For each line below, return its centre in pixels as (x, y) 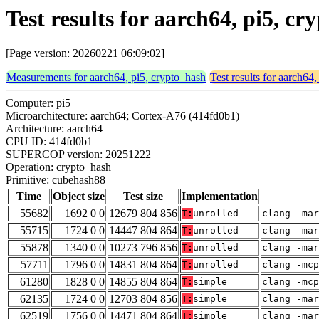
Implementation (220, 197)
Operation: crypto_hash (58, 167)
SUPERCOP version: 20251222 (78, 155)
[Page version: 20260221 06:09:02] (85, 53)
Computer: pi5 (38, 103)
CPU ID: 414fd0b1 (49, 142)
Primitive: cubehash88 (56, 180)
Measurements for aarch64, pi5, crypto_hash (106, 78)
